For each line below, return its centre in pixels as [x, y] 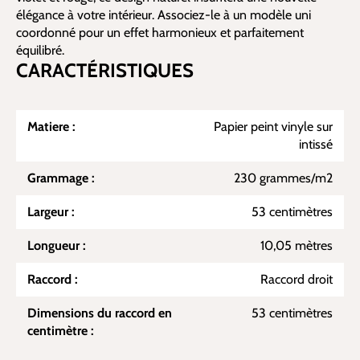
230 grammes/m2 [283, 178]
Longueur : [57, 245]
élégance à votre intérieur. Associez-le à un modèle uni [164, 15]
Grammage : [61, 178]
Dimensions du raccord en [100, 313]
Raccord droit [297, 279]
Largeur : [51, 212]
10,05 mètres [297, 245]
